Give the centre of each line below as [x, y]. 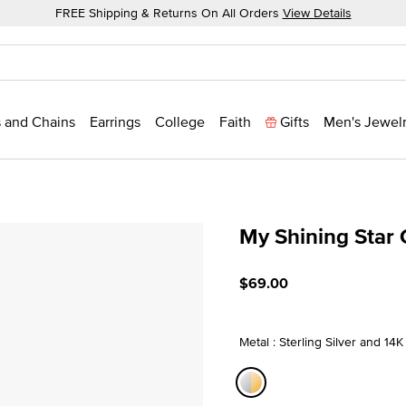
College [180, 121]
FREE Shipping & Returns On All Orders [169, 13]
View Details [317, 13]
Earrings [115, 121]
